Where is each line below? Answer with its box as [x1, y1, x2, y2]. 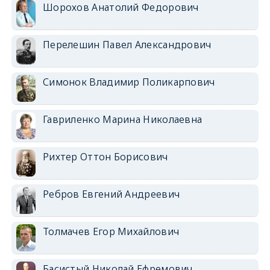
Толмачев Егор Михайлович [42, 224, 180, 238]
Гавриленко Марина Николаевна [42, 112, 202, 126]
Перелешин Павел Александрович [42, 37, 212, 51]
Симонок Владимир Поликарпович [42, 75, 215, 89]
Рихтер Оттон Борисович [42, 149, 168, 163]
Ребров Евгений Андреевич [42, 187, 180, 201]
